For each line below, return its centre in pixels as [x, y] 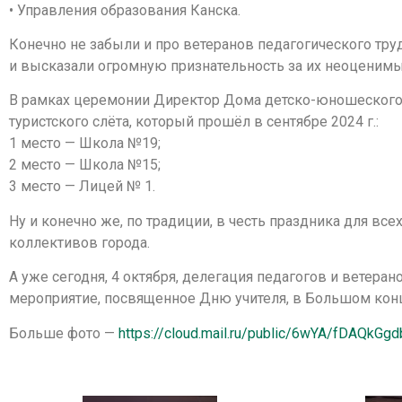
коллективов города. [79, 242]
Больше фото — [64, 333]
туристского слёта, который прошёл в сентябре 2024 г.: [194, 122]
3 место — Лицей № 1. [82, 187]
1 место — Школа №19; [85, 144]
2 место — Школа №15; [85, 165]
